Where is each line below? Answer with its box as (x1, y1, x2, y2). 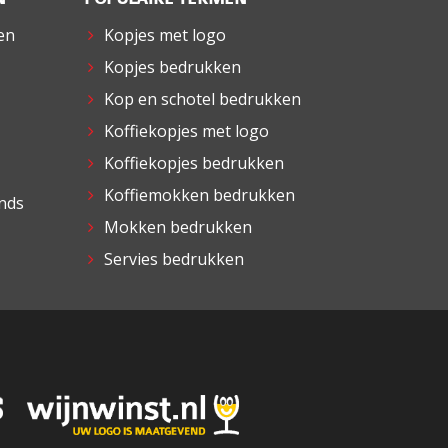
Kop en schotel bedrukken (103, 88, 301, 111)
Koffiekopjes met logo (103, 120, 269, 143)
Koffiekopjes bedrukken (103, 152, 284, 175)
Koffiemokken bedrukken (103, 184, 295, 207)
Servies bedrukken (103, 248, 244, 271)
